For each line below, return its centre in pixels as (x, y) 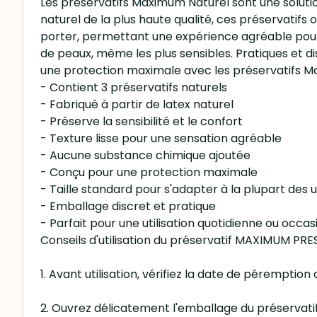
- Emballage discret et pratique (128, 206)
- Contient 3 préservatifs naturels (134, 87)
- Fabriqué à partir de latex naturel (137, 104)
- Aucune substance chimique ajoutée (145, 155)
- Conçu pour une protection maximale (149, 172)
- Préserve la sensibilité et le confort (142, 121)
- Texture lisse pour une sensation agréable (161, 138)
